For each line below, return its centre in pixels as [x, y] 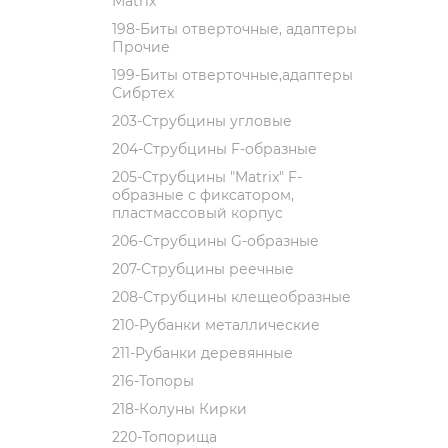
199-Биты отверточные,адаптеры [232, 75]
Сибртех [143, 93]
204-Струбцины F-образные [214, 149]
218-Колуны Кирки [179, 409]
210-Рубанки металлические [216, 325]
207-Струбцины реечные [203, 269]
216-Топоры [153, 381]
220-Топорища [164, 437]
